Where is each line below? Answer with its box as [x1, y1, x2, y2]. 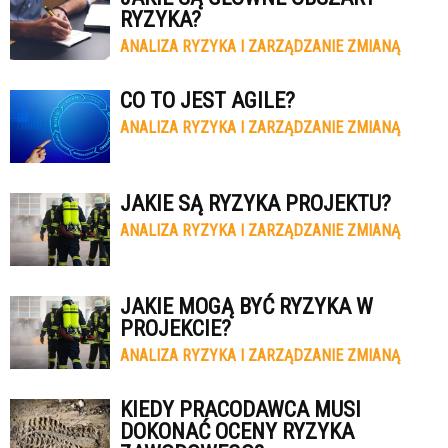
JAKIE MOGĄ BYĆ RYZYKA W [120, 294, 373, 319]
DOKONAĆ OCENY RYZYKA [120, 419, 354, 444]
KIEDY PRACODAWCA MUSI [120, 397, 361, 422]
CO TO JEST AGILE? [120, 88, 295, 113]
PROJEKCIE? [120, 316, 231, 341]
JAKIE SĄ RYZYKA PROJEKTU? [120, 191, 391, 216]
